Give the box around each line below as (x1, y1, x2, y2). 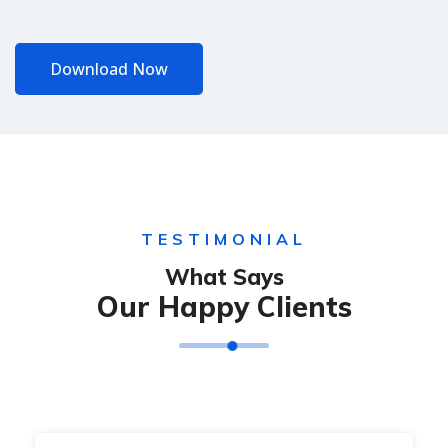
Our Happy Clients (96, 289, 352, 325)
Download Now (50, 58, 168, 81)
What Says (164, 263, 284, 292)
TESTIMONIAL (141, 229, 307, 250)
